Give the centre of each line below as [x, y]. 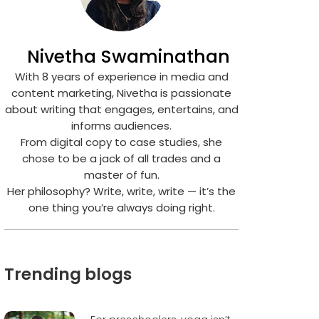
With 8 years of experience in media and [121, 76]
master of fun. [121, 174]
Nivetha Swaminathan [129, 56]
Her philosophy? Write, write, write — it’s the [122, 191]
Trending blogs [68, 274]
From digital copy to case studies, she [122, 142]
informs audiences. [122, 125]
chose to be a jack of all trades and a [122, 158]
